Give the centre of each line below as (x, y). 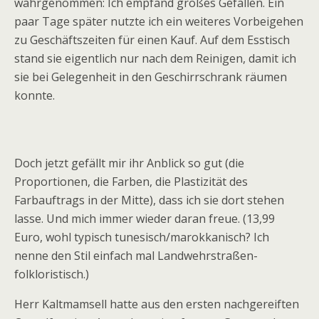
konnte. (35, 95)
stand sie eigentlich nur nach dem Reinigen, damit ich (155, 58)
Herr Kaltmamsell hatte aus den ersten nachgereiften (157, 304)
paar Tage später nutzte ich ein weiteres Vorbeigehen (159, 21)
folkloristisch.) (52, 274)
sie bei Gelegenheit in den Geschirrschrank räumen (151, 77)
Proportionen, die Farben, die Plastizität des (131, 182)
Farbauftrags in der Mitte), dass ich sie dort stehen (149, 200)
